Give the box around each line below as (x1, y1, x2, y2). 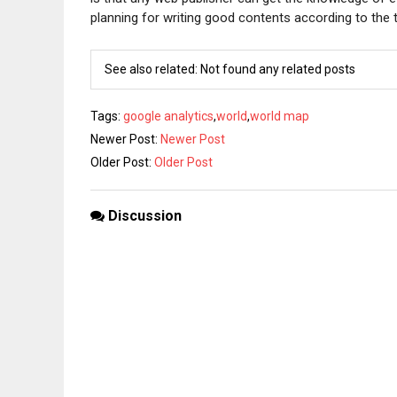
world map (250, 109, 309, 123)
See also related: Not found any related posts (105, 62, 355, 76)
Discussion (108, 207, 182, 224)
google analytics (123, 109, 214, 123)
